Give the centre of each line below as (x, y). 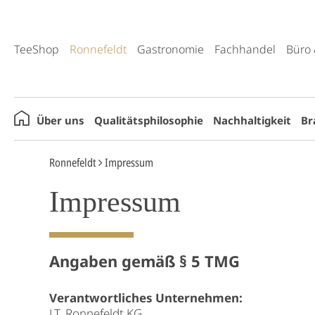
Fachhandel (245, 49)
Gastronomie (171, 49)
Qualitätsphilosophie (149, 120)
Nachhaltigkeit (252, 120)
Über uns (60, 120)
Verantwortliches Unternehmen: (146, 298)
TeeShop (37, 49)
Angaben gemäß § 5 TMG (144, 261)
